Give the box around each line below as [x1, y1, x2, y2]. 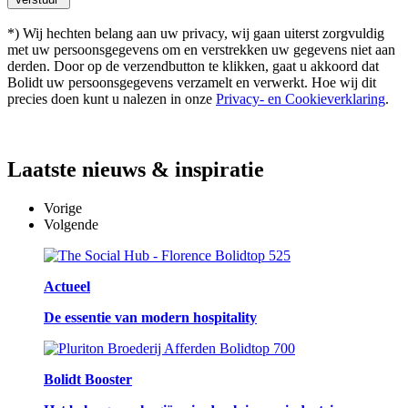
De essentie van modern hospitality [44, 310, 257, 326]
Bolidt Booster [44, 372, 132, 388]
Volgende [44, 217, 98, 233]
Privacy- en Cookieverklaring [216, 90, 385, 107]
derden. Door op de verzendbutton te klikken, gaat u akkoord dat [7, 57, 379, 74]
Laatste [7, 158, 76, 182]
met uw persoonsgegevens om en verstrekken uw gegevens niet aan [7, 41, 395, 57]
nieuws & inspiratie [76, 158, 264, 182]
